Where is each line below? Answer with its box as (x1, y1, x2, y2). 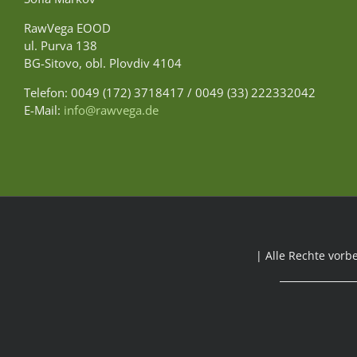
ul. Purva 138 (24, 37, 97, 53)
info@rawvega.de (64, 101, 159, 118)
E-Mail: (24, 101, 64, 118)
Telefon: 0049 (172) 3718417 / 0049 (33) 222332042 (24, 84, 316, 100)
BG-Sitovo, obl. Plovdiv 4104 (24, 54, 182, 71)
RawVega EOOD (24, 19, 111, 36)
